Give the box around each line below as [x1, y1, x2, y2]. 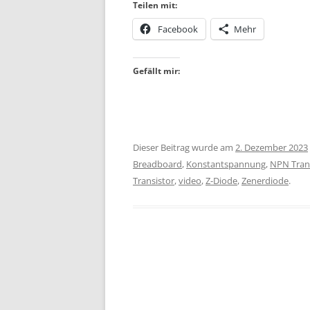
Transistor [133, 174, 174, 187]
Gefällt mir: [133, 65, 180, 77]
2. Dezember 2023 [235, 141, 308, 154]
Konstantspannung [186, 158, 266, 170]
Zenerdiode [241, 174, 289, 187]
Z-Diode [206, 174, 237, 187]
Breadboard [133, 158, 182, 170]
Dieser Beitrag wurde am [133, 141, 235, 154]
